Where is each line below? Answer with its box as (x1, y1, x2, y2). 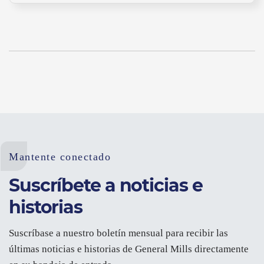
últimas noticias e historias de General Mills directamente (9, 243, 249, 255)
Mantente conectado (9, 150, 111, 163)
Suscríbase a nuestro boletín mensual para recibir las (9, 227, 228, 239)
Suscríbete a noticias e (9, 174, 203, 196)
